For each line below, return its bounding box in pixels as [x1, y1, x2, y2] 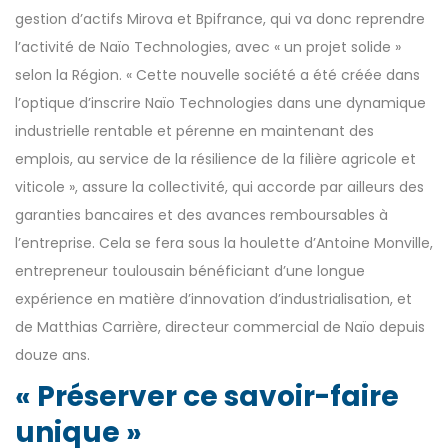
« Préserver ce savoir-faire [15, 376, 399, 416]
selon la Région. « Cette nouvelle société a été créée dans [15, 64, 420, 85]
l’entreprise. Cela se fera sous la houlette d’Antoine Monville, [15, 232, 433, 253]
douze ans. [15, 344, 90, 365]
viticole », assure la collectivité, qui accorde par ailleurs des [15, 176, 424, 197]
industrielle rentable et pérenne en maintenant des [15, 120, 374, 141]
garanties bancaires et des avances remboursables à [15, 204, 388, 225]
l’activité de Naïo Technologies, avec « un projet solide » [15, 36, 401, 57]
